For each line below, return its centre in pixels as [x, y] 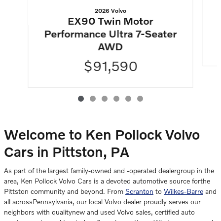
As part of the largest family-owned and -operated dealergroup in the [109, 171]
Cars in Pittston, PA [67, 151]
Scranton [139, 191]
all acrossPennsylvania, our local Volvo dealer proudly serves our [102, 202]
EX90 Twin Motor [110, 20]
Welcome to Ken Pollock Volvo [102, 134]
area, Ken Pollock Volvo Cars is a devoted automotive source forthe [107, 181]
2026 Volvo [110, 10]
